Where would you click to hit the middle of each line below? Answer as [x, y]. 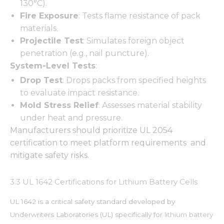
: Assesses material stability [150, 105]
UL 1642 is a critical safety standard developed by [92, 202]
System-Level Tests [53, 65]
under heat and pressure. [71, 117]
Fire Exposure [49, 15]
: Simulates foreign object [134, 40]
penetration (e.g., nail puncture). [84, 53]
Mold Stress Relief [59, 105]
